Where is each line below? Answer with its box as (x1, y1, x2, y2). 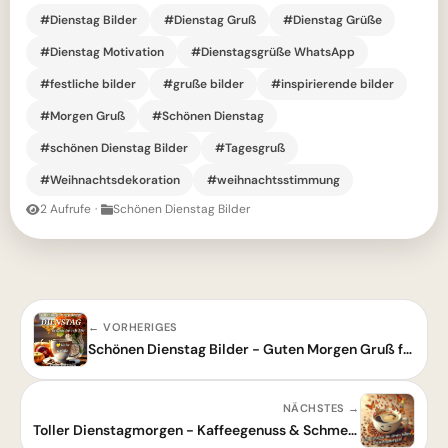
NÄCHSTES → (282, 401, 360, 416)
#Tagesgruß (214, 139, 285, 156)
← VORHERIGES (88, 320, 178, 335)
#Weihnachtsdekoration (39, 171, 180, 188)
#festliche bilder (39, 75, 136, 92)
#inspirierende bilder (270, 75, 394, 92)
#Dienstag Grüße (282, 11, 382, 28)
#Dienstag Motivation (39, 43, 164, 60)
